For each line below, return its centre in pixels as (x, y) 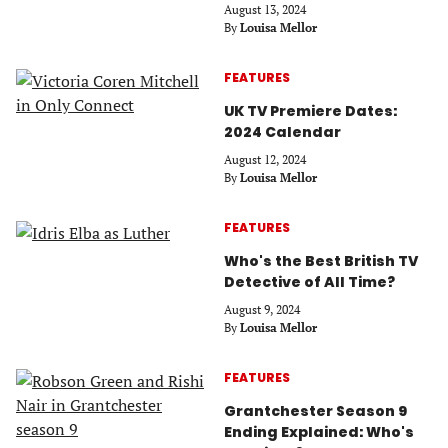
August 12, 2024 (265, 159)
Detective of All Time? (309, 281)
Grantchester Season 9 (315, 410)
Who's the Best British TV (321, 260)
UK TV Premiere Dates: (310, 110)
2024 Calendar (282, 131)
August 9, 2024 (262, 309)
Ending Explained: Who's (319, 431)
